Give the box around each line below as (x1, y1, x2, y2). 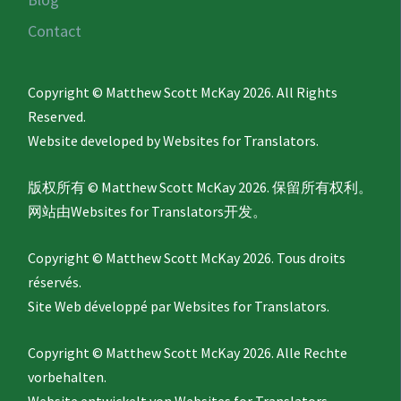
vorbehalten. (28, 368, 107, 387)
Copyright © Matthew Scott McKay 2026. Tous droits (28, 249, 346, 268)
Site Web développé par (28, 297, 175, 316)
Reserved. (28, 107, 87, 126)
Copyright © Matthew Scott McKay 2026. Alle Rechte (28, 344, 348, 363)
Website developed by (28, 132, 164, 150)
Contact (28, 21, 82, 42)
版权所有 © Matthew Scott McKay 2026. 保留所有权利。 (28, 178, 373, 197)
